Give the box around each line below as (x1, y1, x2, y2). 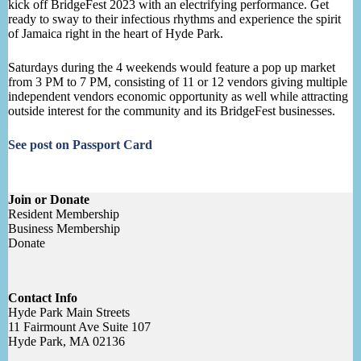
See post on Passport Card (8, 138, 152, 152)
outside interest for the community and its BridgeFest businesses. (8, 104, 335, 118)
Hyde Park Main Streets (8, 305, 130, 320)
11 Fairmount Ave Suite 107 (8, 320, 151, 334)
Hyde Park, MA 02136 (8, 334, 125, 349)
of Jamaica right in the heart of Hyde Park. (8, 27, 223, 41)
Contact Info (8, 291, 77, 305)
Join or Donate (8, 193, 89, 207)
